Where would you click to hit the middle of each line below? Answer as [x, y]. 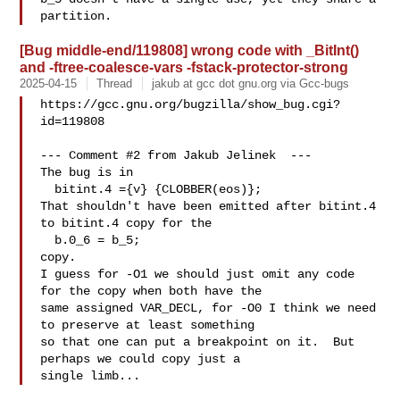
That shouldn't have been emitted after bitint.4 [208, 206]
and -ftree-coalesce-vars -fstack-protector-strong [184, 67]
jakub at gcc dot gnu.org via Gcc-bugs [251, 83]
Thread [115, 83]
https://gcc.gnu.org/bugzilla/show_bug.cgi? [191, 104]
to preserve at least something [148, 325]
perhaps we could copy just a [141, 359]
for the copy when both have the [151, 291]
